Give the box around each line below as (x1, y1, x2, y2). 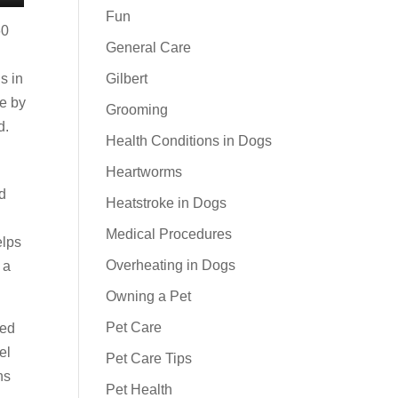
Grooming (106, 102, 169, 117)
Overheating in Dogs (106, 258, 236, 273)
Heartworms (106, 164, 183, 179)
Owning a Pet (106, 289, 192, 304)
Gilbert (106, 71, 148, 86)
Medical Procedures (106, 227, 233, 242)
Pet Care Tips (106, 351, 193, 366)
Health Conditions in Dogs (106, 133, 273, 148)
